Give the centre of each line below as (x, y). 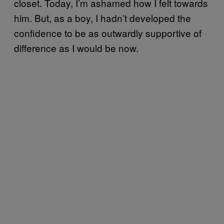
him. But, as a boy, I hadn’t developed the (102, 17)
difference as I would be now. (76, 47)
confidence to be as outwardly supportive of (108, 32)
